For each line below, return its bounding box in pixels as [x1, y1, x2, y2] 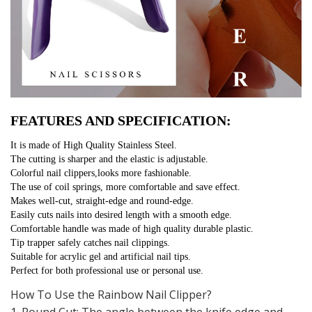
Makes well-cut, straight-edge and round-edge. [10, 195, 194, 206]
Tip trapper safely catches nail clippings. [10, 237, 170, 248]
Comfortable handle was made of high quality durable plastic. [10, 223, 253, 234]
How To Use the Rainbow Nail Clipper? [10, 286, 212, 302]
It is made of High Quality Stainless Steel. [10, 139, 177, 150]
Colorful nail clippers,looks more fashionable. [10, 167, 192, 178]
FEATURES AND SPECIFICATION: [10, 112, 231, 128]
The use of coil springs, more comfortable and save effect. [10, 181, 240, 192]
